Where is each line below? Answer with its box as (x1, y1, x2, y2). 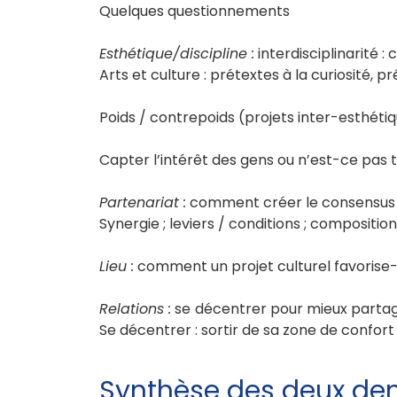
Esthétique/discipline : (99, 43, 254, 64)
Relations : (99, 298, 172, 319)
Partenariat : (99, 191, 186, 213)
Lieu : (99, 255, 134, 276)
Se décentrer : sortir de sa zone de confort (99, 319, 394, 340)
